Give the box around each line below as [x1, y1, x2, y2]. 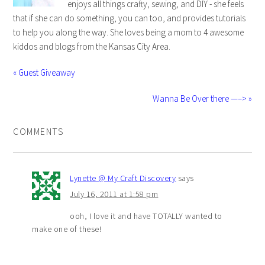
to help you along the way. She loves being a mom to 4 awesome [13, 27, 244, 38]
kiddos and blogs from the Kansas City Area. [13, 41, 171, 53]
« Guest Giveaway [13, 67, 76, 79]
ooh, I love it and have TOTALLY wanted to [70, 211, 222, 222]
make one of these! [32, 224, 102, 235]
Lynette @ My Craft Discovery [70, 173, 176, 184]
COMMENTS [13, 125, 64, 138]
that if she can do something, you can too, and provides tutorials [13, 12, 246, 24]
